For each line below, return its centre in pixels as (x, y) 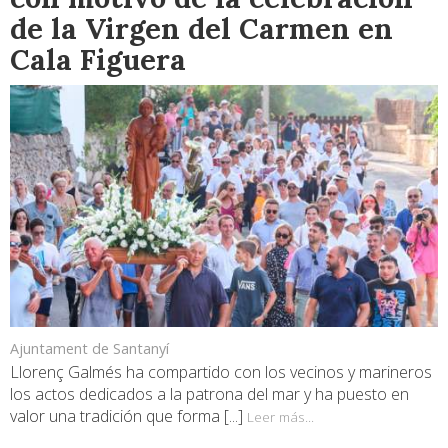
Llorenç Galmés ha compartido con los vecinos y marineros (221, 372)
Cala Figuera (98, 60)
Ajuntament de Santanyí (89, 349)
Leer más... (280, 417)
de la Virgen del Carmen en (201, 29)
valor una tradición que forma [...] (128, 416)
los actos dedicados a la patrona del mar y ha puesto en (209, 394)
